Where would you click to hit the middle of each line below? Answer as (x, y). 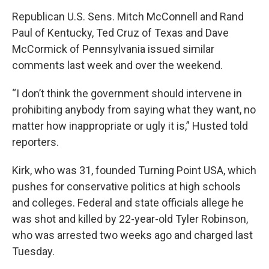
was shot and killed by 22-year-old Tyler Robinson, (130, 219)
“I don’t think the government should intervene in (127, 93)
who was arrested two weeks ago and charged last (132, 235)
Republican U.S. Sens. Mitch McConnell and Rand (128, 17)
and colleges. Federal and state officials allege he (128, 203)
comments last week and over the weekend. (117, 65)
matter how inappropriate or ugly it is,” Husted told (130, 126)
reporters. (35, 142)
